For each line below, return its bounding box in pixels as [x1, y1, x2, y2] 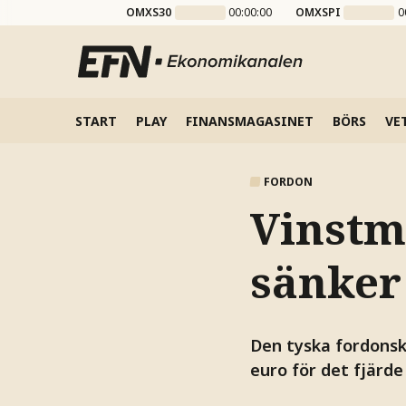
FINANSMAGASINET [185, 111, 314, 130]
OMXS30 [126, 5, 172, 20]
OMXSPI [295, 5, 341, 20]
